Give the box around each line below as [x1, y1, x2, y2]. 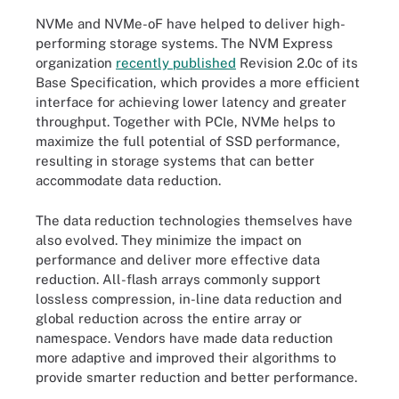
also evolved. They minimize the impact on [36, 232, 302, 248]
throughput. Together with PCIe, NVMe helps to [36, 114, 335, 129]
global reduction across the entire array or [36, 310, 302, 326]
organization [36, 55, 116, 70]
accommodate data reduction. [36, 173, 221, 188]
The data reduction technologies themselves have [36, 212, 353, 228]
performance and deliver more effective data [36, 251, 320, 267]
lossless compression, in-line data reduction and [36, 290, 342, 306]
